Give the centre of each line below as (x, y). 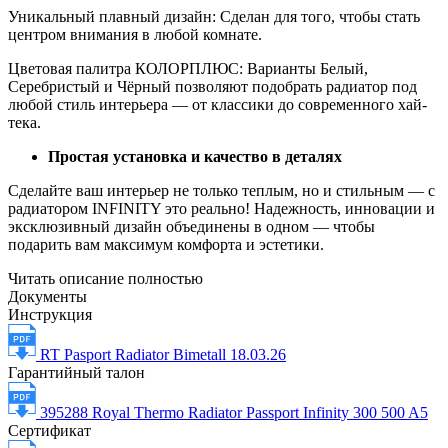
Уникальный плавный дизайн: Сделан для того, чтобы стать (214, 16)
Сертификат (49, 430)
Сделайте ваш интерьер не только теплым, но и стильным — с (221, 190)
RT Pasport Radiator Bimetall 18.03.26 (163, 354)
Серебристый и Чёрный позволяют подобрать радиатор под (212, 86)
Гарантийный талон (76, 372)
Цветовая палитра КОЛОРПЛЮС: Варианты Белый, (188, 68)
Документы (47, 296)
